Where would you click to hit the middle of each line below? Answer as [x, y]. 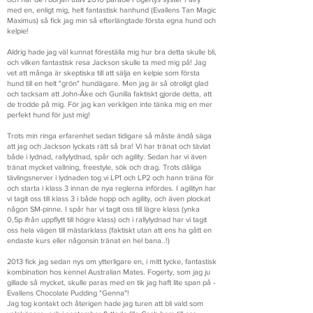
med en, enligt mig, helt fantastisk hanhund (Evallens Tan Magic [111, 10]
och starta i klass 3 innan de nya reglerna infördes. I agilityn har [111, 188]
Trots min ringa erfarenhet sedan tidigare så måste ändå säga [109, 136]
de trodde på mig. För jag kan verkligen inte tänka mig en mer [110, 104]
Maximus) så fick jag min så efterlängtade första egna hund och [111, 20]
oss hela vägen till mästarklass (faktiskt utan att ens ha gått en [109, 230]
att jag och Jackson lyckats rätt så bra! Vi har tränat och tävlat [109, 146]
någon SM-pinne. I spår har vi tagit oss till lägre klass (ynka [103, 209]
